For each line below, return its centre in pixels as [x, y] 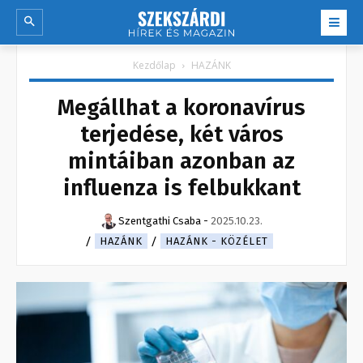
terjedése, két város [181, 135]
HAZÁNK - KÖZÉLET [217, 241]
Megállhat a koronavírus [181, 108]
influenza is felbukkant [181, 188]
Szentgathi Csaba [160, 221]
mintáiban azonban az [181, 161]
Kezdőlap [154, 66]
